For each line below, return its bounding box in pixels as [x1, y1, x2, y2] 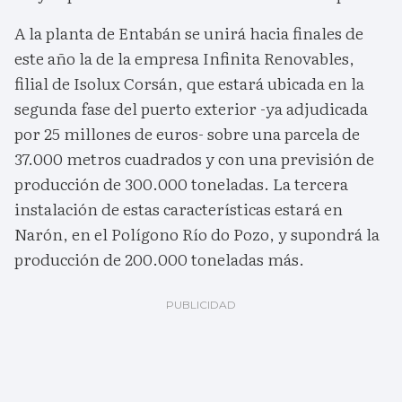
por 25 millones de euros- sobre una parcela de [14, 121, 360, 146]
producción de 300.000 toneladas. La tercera [14, 171, 348, 197]
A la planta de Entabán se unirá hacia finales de [14, 21, 363, 46]
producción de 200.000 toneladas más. [14, 247, 304, 272]
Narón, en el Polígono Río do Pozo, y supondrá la [14, 222, 380, 247]
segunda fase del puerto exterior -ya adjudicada [14, 96, 368, 121]
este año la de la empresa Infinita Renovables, [14, 46, 354, 71]
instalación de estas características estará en [14, 197, 343, 222]
